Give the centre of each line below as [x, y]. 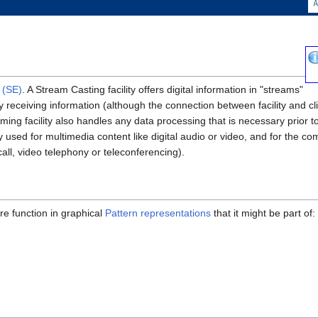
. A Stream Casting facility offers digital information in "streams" [163, 90]
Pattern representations [158, 213]
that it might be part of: [263, 213]
